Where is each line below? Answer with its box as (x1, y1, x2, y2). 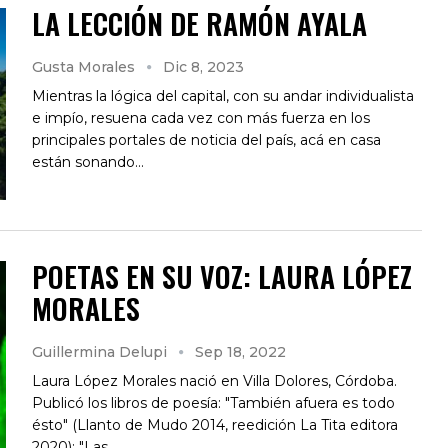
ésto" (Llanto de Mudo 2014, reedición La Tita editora (32, 415, 398, 434)
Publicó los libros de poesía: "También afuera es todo (32, 393, 395, 412)
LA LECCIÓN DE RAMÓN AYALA (32, 2, 367, 44)
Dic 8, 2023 (163, 57, 244, 76)
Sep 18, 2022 (195, 342, 286, 361)
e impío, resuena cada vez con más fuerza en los (32, 108, 370, 127)
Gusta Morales (32, 57, 139, 76)
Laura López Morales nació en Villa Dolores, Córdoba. (32, 371, 397, 390)
